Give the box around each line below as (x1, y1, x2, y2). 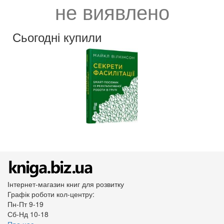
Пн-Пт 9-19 (7, 199, 43, 209)
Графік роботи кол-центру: (7, 189, 94, 199)
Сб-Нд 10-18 (7, 209, 48, 219)
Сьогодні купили (12, 27, 101, 45)
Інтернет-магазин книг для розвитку (7, 179, 124, 189)
